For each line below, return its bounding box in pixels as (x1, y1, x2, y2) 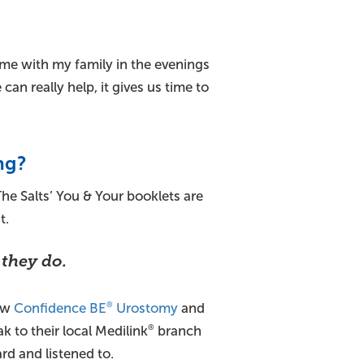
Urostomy (112, 300, 178, 316)
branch (154, 323, 201, 339)
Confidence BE (13, 300, 106, 316)
